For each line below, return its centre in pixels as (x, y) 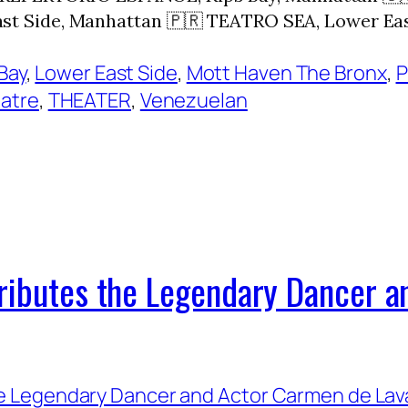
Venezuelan (194, 100)
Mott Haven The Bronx (286, 72)
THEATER (89, 100)
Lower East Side (106, 72)
